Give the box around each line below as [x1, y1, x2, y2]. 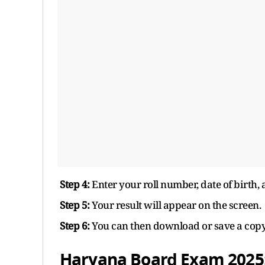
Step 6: [60, 218, 90, 232]
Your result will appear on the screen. [89, 198, 261, 212]
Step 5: [60, 198, 90, 212]
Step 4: [60, 177, 90, 191]
